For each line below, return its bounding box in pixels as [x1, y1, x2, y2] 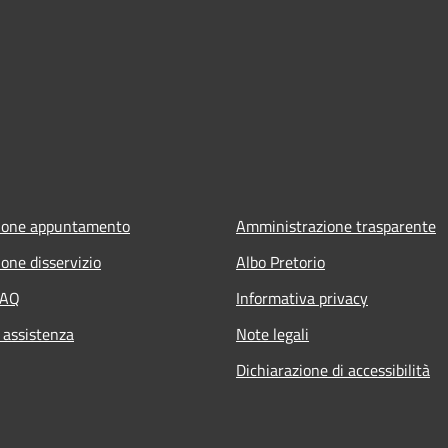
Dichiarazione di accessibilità [236, 357, 430, 382]
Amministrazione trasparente [236, 213, 436, 238]
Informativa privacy [236, 285, 368, 310]
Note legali [236, 321, 309, 346]
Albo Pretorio [236, 249, 325, 274]
